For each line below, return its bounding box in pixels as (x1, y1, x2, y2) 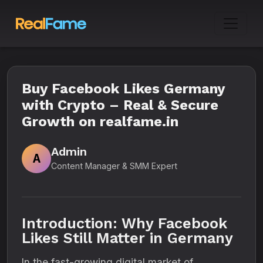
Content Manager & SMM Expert (51, 160, 177, 171)
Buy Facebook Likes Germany (22, 80, 225, 97)
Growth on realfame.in (22, 113, 178, 130)
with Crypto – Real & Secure (22, 97, 218, 113)
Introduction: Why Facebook (22, 215, 227, 232)
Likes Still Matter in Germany (22, 230, 233, 247)
